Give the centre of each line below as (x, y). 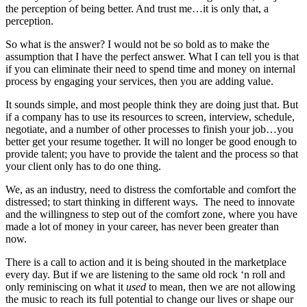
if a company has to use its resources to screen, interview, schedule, (150, 117)
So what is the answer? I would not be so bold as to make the (137, 45)
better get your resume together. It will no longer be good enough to (151, 142)
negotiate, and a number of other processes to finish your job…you (149, 130)
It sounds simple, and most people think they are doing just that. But (152, 105)
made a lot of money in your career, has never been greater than (142, 227)
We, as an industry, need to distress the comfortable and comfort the (151, 190)
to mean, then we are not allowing (222, 287)
